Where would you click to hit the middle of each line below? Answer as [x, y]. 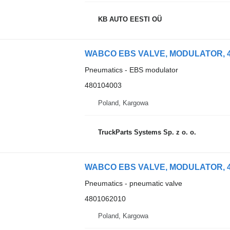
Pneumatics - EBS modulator [131, 70]
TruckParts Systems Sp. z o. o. [147, 132]
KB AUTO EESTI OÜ [130, 19]
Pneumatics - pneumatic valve [133, 183]
